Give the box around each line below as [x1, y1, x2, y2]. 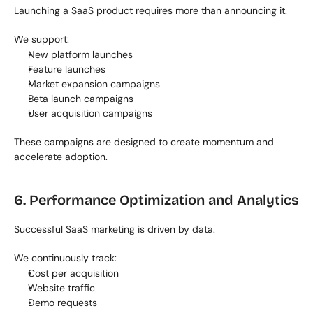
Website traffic [28, 282, 95, 294]
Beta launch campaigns [28, 92, 133, 105]
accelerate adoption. [14, 150, 108, 163]
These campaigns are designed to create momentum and [14, 136, 274, 148]
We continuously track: [14, 252, 117, 264]
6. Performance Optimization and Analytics [14, 191, 299, 208]
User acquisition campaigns [28, 107, 152, 119]
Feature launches [28, 63, 105, 75]
